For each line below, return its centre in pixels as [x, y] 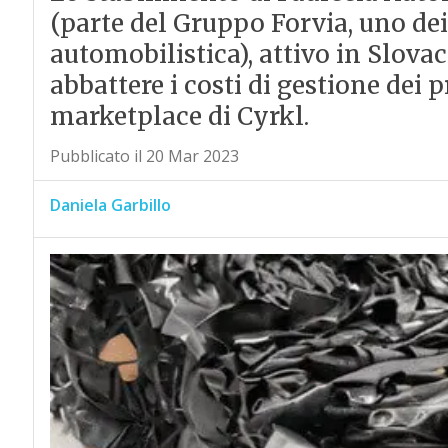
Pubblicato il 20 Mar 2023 [144, 156]
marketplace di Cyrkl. [179, 117]
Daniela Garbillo [110, 205]
